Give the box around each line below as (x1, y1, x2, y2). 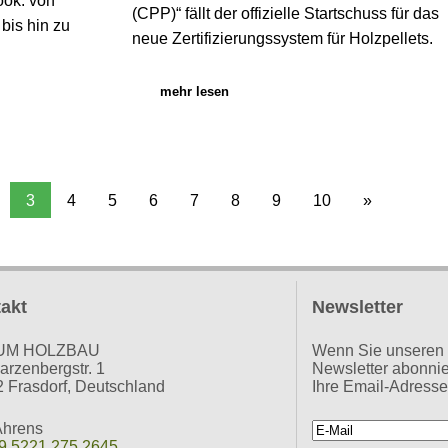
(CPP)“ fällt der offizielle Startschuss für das (131, 4, 439, 22)
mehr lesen (159, 83, 229, 99)
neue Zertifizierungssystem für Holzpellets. (131, 29, 433, 47)
